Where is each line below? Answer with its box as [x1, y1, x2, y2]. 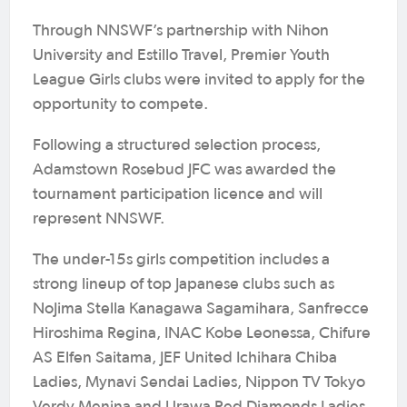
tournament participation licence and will [33, 186, 323, 203]
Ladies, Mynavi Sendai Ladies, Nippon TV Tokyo [33, 374, 365, 391]
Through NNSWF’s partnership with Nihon [33, 23, 329, 39]
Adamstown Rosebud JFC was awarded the [33, 162, 336, 178]
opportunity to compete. [33, 96, 208, 113]
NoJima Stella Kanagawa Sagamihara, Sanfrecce [33, 301, 369, 317]
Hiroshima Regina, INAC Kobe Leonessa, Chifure [33, 325, 371, 342]
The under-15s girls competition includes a [33, 252, 330, 268]
